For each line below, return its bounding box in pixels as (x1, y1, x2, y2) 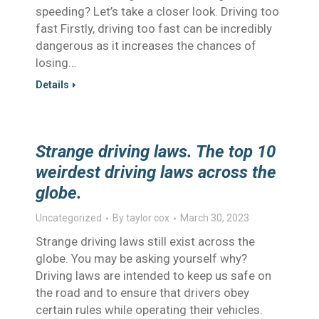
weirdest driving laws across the (36, 162, 276, 182)
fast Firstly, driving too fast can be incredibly (36, 21, 272, 36)
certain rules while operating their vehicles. (36, 303, 263, 317)
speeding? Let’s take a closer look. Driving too (36, 4, 279, 19)
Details (36, 79, 69, 90)
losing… (36, 56, 76, 70)
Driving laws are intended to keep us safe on (36, 268, 271, 283)
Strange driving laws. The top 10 (36, 142, 276, 162)
